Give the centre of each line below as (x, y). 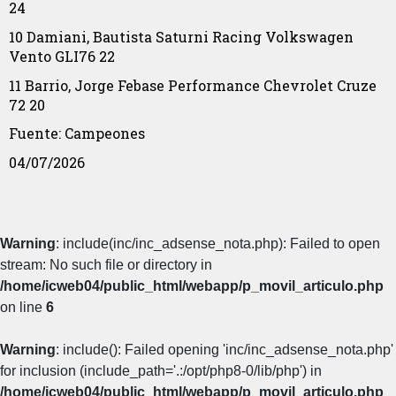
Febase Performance (189, 85)
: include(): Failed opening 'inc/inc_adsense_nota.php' (225, 349)
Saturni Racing (209, 36)
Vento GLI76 (52, 56)
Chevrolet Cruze (320, 85)
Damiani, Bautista (89, 36)
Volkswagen (309, 36)
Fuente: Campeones (77, 133)
